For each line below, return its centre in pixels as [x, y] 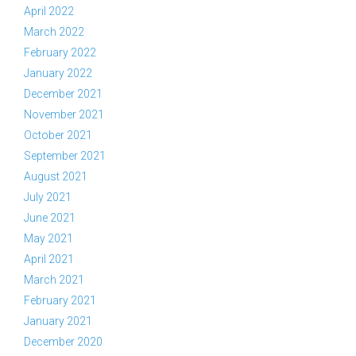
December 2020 [63, 342]
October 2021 [58, 135]
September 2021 [65, 156]
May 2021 [48, 238]
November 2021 [64, 114]
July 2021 [48, 197]
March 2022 [54, 32]
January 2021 [58, 321]
